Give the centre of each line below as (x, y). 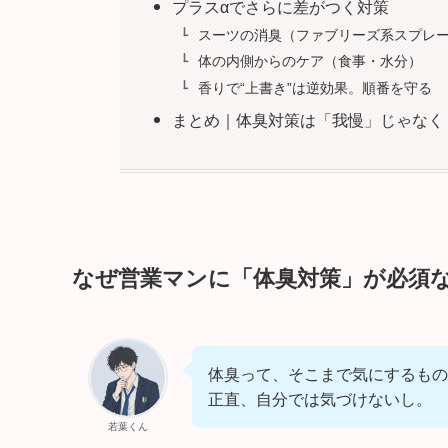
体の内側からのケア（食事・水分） (309, 61)
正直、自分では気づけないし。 (320, 400)
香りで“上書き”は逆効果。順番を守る (314, 88)
